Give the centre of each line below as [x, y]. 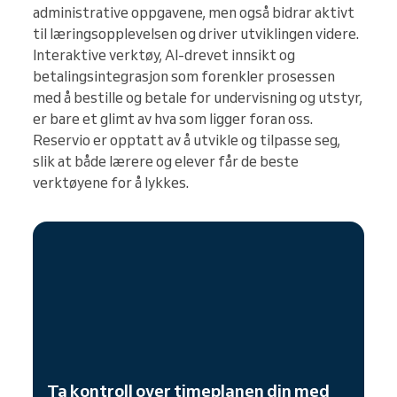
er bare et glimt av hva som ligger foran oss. [173, 119]
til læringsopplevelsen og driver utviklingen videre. [196, 34]
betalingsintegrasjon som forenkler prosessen [184, 77]
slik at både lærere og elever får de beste [166, 162]
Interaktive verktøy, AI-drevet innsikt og [164, 55]
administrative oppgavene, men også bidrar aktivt [194, 13]
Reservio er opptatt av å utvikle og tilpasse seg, [187, 140]
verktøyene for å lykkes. [111, 183]
